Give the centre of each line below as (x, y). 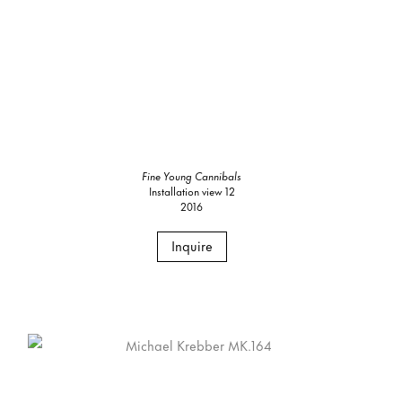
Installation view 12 (192, 191)
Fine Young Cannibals (192, 176)
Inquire (192, 246)
